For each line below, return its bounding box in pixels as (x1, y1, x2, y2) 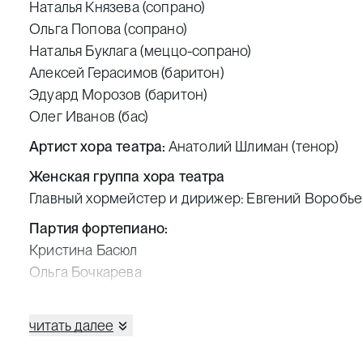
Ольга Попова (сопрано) (29, 20, 187, 38)
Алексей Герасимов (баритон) (29, 64, 224, 82)
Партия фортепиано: (29, 220, 169, 237)
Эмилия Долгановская (29, 285, 174, 303)
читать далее (29, 317, 113, 335)
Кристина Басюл (29, 241, 138, 259)
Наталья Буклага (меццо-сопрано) (29, 42, 252, 60)
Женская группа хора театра (29, 168, 225, 186)
